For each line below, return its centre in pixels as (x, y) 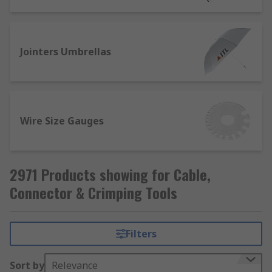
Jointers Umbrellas (66, 52)
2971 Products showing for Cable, (110, 174)
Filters (141, 234)
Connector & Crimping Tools (93, 192)
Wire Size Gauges (62, 121)
